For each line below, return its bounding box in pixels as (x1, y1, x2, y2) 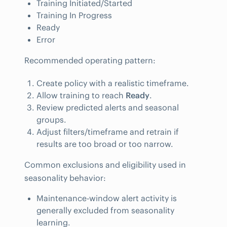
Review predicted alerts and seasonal (36, 102, 179, 113)
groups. (36, 115, 66, 125)
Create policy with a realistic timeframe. (36, 78, 189, 89)
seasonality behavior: (24, 173, 106, 183)
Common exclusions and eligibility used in (24, 160, 186, 170)
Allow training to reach (36, 90, 126, 101)
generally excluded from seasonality (36, 205, 174, 215)
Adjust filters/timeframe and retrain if (36, 127, 179, 137)
